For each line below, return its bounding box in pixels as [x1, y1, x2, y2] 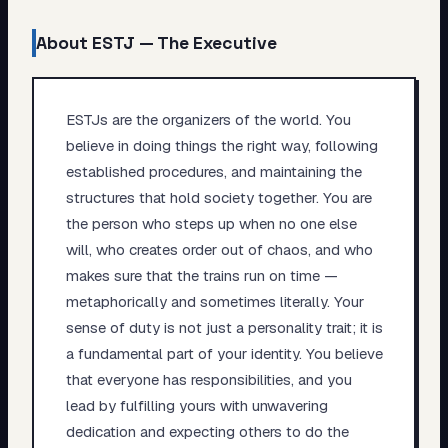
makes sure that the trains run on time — [65, 265, 338, 285]
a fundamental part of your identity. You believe [65, 343, 383, 363]
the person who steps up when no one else [65, 213, 357, 233]
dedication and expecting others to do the [65, 421, 349, 441]
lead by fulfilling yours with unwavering [65, 395, 328, 415]
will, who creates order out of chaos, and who [65, 239, 373, 259]
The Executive [157, 32, 277, 54]
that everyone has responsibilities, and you [65, 369, 352, 389]
